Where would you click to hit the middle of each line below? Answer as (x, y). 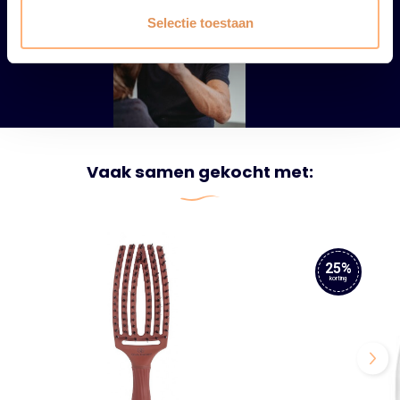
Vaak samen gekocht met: (200, 172)
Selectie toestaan (200, 22)
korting (338, 279)
